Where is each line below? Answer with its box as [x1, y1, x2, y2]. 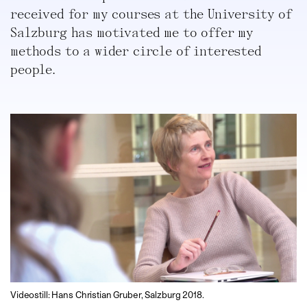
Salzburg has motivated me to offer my [10, 27, 254, 40]
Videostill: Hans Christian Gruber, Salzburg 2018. [10, 288, 204, 300]
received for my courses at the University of [10, 8, 292, 22]
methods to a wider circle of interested [10, 45, 262, 59]
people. [10, 64, 60, 77]
